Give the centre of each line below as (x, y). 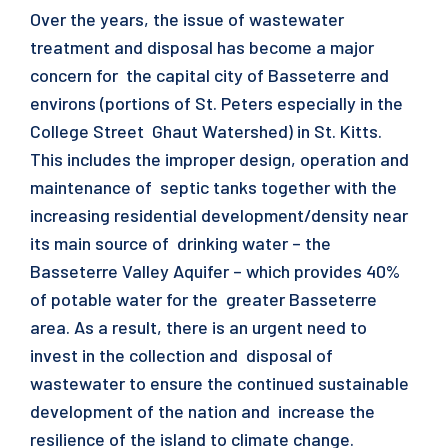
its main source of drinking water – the (180, 243)
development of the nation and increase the (202, 411)
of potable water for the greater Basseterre (203, 299)
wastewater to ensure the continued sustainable (219, 383)
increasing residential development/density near (219, 215)
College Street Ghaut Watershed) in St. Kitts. (206, 131)
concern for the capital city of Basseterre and (209, 75)
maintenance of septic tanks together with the (213, 187)
